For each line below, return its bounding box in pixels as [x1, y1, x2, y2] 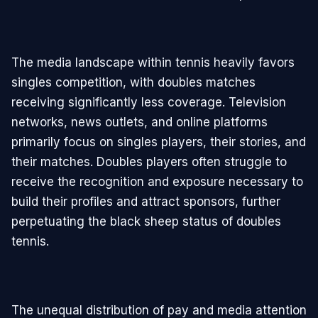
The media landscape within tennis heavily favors [11, 55, 295, 70]
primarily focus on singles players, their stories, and [11, 135, 306, 150]
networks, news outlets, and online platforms [11, 115, 268, 130]
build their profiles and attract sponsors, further [11, 194, 280, 209]
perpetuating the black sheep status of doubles [11, 214, 281, 229]
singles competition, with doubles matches [11, 75, 256, 90]
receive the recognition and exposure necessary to [11, 175, 303, 190]
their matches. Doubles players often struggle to [11, 155, 287, 170]
